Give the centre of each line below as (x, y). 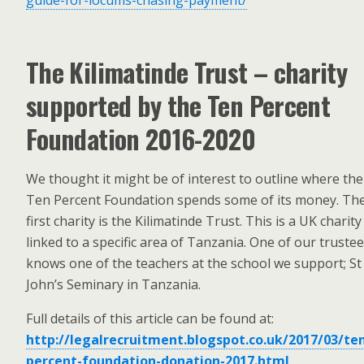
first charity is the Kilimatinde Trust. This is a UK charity (194, 221)
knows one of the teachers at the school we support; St (194, 263)
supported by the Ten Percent (178, 105)
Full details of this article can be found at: (150, 318)
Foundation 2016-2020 (141, 139)
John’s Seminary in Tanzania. (113, 284)
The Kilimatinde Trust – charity (187, 72)
